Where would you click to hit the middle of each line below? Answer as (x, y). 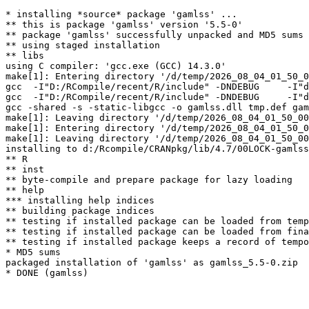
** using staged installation (83, 45)
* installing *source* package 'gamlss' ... (121, 14)
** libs (25, 56)
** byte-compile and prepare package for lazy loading (149, 180)
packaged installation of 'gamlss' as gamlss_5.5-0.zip (152, 262)
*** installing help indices (80, 200)
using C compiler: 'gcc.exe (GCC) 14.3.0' (116, 66)
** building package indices (80, 211)
